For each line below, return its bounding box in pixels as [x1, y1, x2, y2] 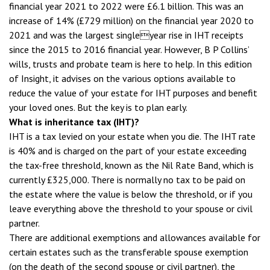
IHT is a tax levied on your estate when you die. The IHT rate [9, 130, 256, 142]
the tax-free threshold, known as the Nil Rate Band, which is [9, 159, 254, 171]
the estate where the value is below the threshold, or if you [9, 188, 253, 200]
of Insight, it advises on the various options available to [9, 72, 236, 84]
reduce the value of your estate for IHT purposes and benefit [9, 87, 257, 99]
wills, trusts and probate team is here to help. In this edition [9, 58, 252, 70]
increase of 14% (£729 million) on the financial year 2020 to [9, 14, 254, 27]
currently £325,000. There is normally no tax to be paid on [9, 174, 245, 186]
